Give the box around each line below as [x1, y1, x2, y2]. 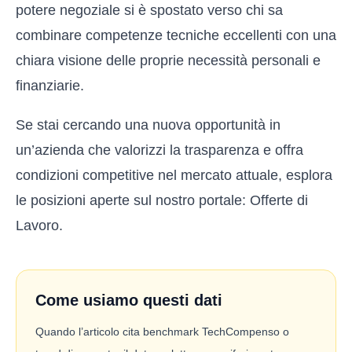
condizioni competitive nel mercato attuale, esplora [16, 167, 332, 183]
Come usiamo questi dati [35, 291, 222, 309]
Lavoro [16, 218, 59, 233]
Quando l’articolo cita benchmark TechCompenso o [35, 325, 289, 338]
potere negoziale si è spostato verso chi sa [16, 2, 283, 18]
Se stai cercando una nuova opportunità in [16, 117, 280, 133]
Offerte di [250, 192, 308, 208]
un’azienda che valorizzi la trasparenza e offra [16, 142, 303, 158]
